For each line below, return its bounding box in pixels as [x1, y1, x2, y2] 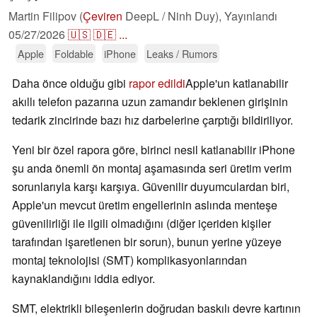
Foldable [54, 46, 93, 62]
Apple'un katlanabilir [185, 75, 288, 92]
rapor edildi [129, 75, 185, 92]
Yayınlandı [224, 8, 277, 25]
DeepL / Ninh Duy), [122, 8, 224, 25]
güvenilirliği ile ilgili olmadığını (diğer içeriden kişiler [12, 215, 271, 232]
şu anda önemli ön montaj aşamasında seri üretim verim [12, 160, 292, 177]
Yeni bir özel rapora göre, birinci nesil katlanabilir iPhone [12, 142, 295, 158]
